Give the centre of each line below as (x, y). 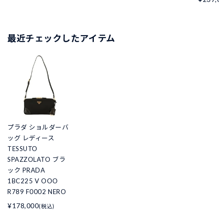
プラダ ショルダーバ (38, 127)
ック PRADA (26, 170)
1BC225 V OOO (33, 181)
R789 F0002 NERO (37, 191)
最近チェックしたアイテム (61, 38)
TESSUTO (22, 148)
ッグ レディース (31, 138)
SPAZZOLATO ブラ (37, 159)
